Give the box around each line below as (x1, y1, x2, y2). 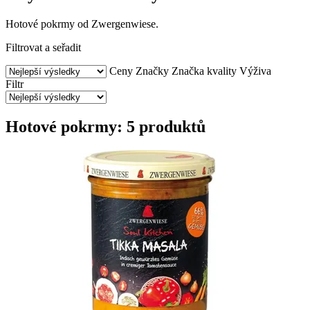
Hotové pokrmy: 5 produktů (6, 117, 206, 136)
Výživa (239, 64, 271, 77)
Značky (136, 64, 172, 77)
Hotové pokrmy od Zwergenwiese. (6, 17, 158, 30)
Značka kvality (172, 64, 237, 77)
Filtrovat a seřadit (6, 41, 81, 53)
